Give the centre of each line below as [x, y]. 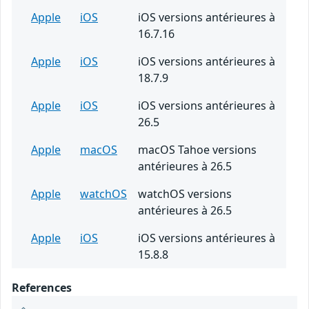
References [42, 288]
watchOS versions [185, 194]
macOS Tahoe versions [197, 150]
